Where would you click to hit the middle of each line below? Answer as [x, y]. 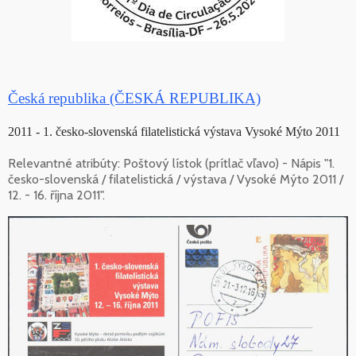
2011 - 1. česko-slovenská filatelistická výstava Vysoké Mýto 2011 [174, 132]
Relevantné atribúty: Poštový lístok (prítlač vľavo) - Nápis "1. [171, 164]
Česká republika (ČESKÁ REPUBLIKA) [134, 99]
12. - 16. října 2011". [56, 195]
